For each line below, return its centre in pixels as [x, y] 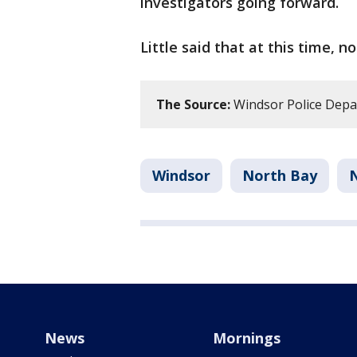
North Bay [280, 176]
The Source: [193, 105]
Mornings [246, 338]
